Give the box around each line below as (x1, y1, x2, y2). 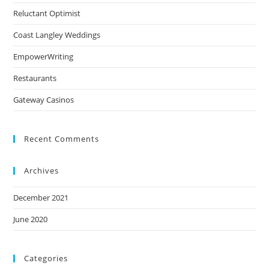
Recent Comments (24, 133, 100, 144)
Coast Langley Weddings (13, 29, 101, 40)
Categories (24, 253, 68, 264)
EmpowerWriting (13, 51, 74, 62)
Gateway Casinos (13, 94, 74, 105)
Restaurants (13, 73, 57, 83)
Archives (24, 165, 59, 176)
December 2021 (13, 192, 69, 203)
